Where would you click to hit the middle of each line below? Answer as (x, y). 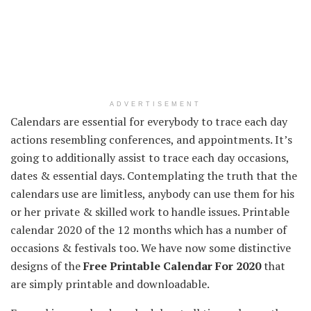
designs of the (47, 266)
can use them (226, 193)
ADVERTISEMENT (155, 104)
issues (223, 211)
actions (29, 139)
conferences (140, 139)
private (62, 211)
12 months (144, 229)
